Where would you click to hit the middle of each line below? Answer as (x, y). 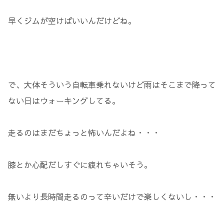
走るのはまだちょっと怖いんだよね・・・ (84, 132)
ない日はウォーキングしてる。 (64, 100)
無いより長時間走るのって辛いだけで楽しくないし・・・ (112, 196)
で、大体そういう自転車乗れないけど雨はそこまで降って (112, 84)
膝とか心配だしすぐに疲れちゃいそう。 (80, 164)
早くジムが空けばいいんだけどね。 (72, 20)
